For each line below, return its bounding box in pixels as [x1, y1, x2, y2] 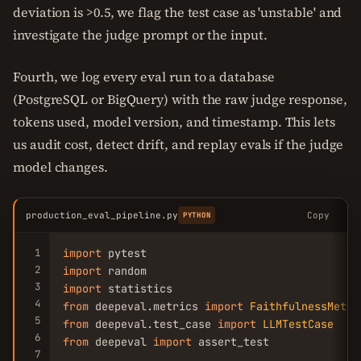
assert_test [192, 334, 269, 349]
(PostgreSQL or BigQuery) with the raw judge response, [13, 90, 347, 108]
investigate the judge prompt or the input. [13, 26, 268, 44]
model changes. [13, 158, 108, 176]
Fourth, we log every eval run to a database [13, 68, 275, 85]
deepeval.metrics [89, 299, 205, 313]
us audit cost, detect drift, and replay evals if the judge [13, 135, 344, 153]
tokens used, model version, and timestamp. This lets [13, 113, 335, 131]
